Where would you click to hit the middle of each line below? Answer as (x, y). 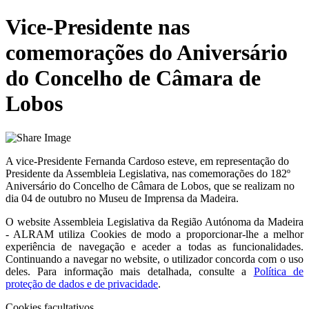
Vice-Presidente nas (98, 27)
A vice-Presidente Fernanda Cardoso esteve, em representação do (147, 161)
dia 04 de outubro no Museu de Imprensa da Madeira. (122, 198)
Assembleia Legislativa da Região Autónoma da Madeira (178, 221)
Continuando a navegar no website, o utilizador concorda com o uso (154, 259)
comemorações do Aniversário (147, 53)
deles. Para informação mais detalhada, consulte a (126, 271)
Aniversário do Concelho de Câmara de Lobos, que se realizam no (150, 186)
